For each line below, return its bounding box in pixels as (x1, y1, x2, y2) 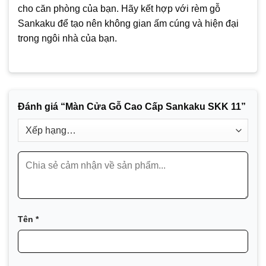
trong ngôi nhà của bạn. (18, 33, 117, 43)
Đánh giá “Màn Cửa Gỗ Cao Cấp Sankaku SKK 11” (18, 102, 248, 112)
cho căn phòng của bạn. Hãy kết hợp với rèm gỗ (18, 3, 220, 14)
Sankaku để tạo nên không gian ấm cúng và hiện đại (18, 18, 239, 28)
